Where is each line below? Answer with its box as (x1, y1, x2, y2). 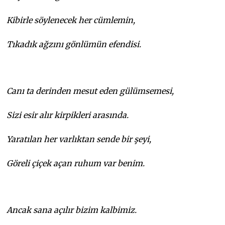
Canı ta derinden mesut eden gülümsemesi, (7, 85, 174, 96)
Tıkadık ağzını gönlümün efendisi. (7, 39, 142, 49)
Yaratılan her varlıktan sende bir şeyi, (7, 134, 152, 144)
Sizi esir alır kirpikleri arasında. (7, 109, 129, 120)
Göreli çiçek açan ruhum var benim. (7, 158, 145, 168)
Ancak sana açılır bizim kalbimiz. (7, 204, 137, 215)
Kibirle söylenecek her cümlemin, (7, 15, 136, 25)
